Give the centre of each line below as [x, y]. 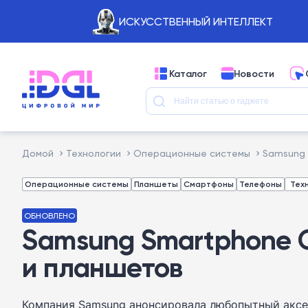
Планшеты [156, 184]
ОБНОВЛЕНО [49, 216]
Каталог [188, 73]
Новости [254, 73]
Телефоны [261, 184]
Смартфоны [209, 184]
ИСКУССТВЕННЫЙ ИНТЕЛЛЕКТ [196, 21]
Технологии [93, 153]
